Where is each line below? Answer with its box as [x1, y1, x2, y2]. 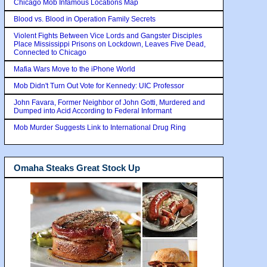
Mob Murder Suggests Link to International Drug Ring [14, 123, 186, 132]
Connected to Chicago [14, 48, 86, 57]
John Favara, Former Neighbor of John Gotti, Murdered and [14, 98, 205, 107]
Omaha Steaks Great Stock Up [14, 162, 140, 173]
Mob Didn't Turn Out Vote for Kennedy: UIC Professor [14, 81, 184, 90]
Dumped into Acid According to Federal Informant [14, 106, 172, 115]
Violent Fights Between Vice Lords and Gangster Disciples [14, 31, 202, 40]
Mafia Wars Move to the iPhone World [14, 64, 135, 73]
